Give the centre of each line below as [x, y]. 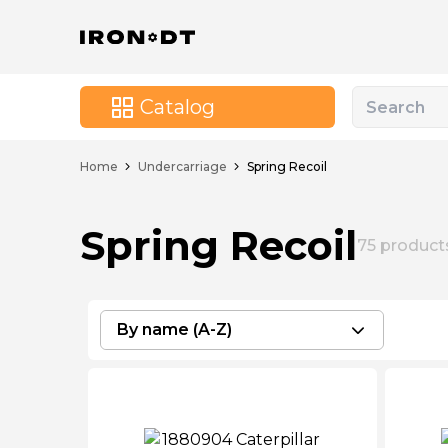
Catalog [177, 107]
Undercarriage [182, 166]
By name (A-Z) [174, 329]
